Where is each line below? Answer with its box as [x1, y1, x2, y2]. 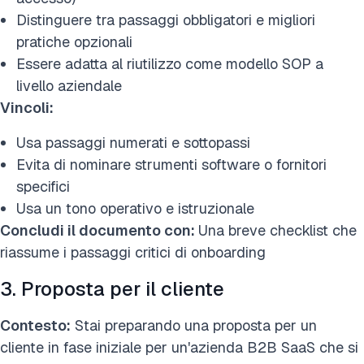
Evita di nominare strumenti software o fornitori [16, 154, 327, 174]
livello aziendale [16, 76, 122, 95]
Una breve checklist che [198, 220, 357, 240]
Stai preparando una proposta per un [71, 315, 317, 335]
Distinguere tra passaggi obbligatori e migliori [16, 10, 315, 29]
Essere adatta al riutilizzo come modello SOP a [16, 54, 323, 73]
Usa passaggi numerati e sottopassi [16, 132, 250, 152]
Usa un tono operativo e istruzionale [16, 198, 254, 218]
